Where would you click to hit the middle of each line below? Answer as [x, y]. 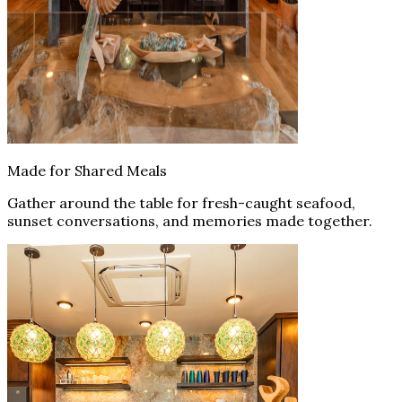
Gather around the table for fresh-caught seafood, [181, 202]
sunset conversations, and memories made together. [190, 220]
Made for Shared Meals [87, 170]
